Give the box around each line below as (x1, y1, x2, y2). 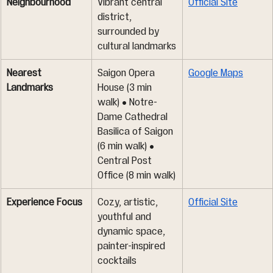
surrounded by (97, 26, 161, 37)
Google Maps (188, 68, 243, 78)
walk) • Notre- (97, 97, 157, 107)
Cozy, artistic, (97, 197, 160, 207)
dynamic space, (97, 226, 168, 236)
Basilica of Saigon (97, 126, 175, 136)
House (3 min (97, 82, 154, 93)
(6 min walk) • (97, 141, 157, 151)
